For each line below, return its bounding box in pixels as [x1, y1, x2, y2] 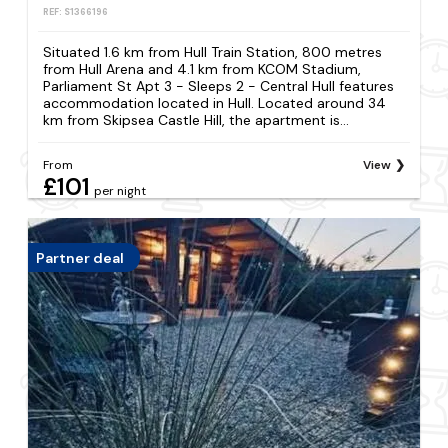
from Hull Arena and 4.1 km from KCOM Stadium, [43, 60, 362, 79]
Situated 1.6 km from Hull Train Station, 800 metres [43, 43, 383, 62]
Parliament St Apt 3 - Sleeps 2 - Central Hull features [43, 77, 395, 96]
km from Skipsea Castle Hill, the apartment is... [43, 111, 350, 130]
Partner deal [36, 248, 125, 267]
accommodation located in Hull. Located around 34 [43, 94, 387, 113]
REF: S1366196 [43, 5, 109, 18]
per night [94, 183, 147, 200]
